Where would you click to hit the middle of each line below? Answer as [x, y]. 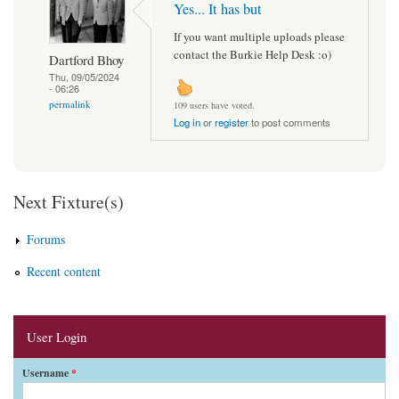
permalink [70, 103]
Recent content [64, 271]
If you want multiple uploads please [259, 36]
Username [47, 372]
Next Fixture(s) [69, 202]
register [232, 122]
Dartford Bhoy [86, 59]
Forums [46, 239]
